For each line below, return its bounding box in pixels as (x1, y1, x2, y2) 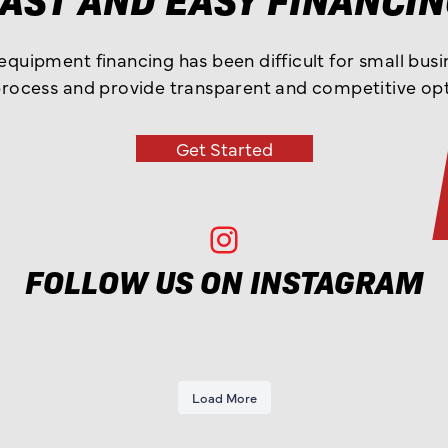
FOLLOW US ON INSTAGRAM (24, 257, 424, 302)
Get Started (175, 135, 273, 161)
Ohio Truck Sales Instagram (205, 213, 371, 264)
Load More (191, 387, 257, 406)
